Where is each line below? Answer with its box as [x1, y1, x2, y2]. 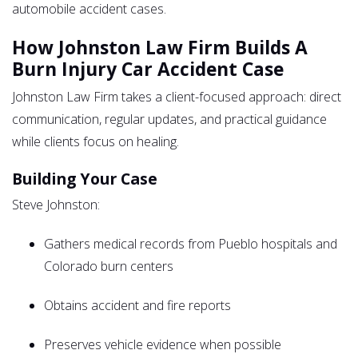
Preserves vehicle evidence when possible [44, 335, 281, 353]
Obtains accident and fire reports [44, 296, 231, 314]
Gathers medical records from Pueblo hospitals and [44, 234, 337, 253]
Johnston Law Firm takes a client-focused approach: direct [12, 87, 341, 105]
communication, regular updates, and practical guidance [12, 109, 327, 128]
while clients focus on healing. [12, 132, 179, 150]
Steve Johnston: [12, 195, 100, 213]
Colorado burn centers [44, 257, 173, 275]
